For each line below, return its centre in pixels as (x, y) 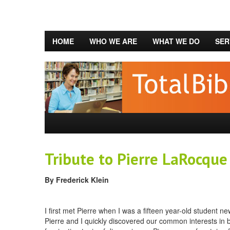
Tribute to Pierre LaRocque (136, 159)
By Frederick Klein (77, 180)
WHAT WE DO (176, 41)
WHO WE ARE (113, 41)
